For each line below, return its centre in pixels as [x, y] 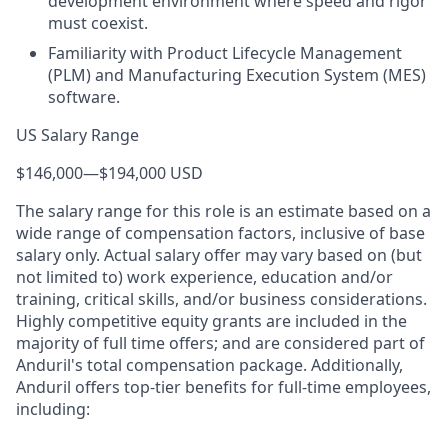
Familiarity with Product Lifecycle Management [225, 53]
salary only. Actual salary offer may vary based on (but [219, 255]
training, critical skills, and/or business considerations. [221, 299]
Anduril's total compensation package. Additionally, [209, 365]
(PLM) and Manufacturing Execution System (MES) [237, 75]
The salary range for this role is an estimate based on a [223, 211]
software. [84, 97]
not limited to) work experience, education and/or [204, 277]
